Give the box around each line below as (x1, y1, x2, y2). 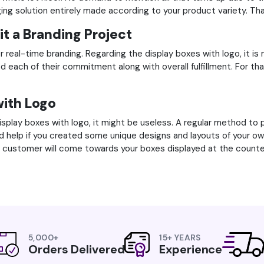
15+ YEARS (159, 232, 201, 243)
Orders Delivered (28, 241, 125, 257)
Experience (159, 241, 223, 257)
